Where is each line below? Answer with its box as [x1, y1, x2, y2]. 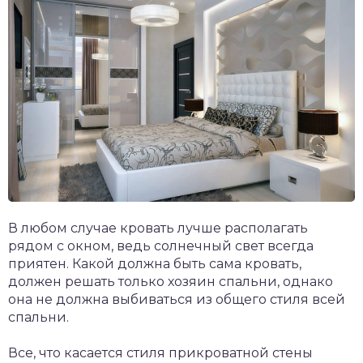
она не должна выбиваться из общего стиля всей [8, 292, 345, 308]
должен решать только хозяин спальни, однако [8, 274, 333, 290]
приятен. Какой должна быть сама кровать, [8, 256, 301, 272]
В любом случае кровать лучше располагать [8, 220, 308, 237]
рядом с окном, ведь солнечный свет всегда [8, 238, 314, 254]
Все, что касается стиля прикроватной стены [8, 345, 313, 361]
